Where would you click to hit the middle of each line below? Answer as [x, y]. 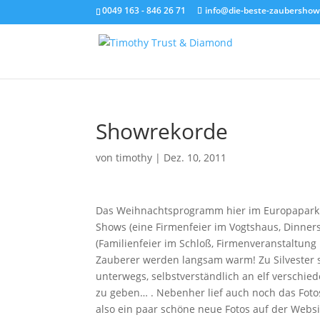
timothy [134, 157]
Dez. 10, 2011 [195, 157]
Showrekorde [162, 131]
